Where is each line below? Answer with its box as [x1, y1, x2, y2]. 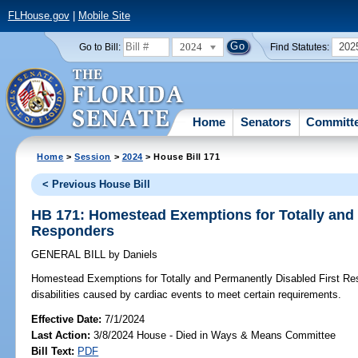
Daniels [120, 249, 158, 261]
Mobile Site [78, 10, 130, 22]
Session [74, 151, 112, 161]
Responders [31, 222, 115, 239]
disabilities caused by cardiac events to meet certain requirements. [31, 288, 342, 301]
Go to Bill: [78, 42, 121, 52]
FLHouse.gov [7, 10, 70, 22]
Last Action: [31, 328, 91, 341]
